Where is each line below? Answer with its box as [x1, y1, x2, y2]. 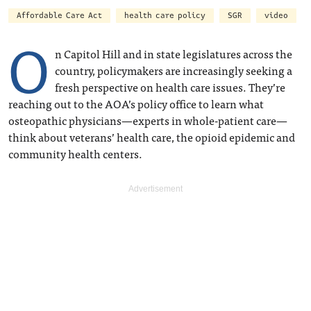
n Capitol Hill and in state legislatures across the [55, 44, 292, 62]
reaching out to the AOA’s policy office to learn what [8, 94, 264, 112]
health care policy [124, 9, 205, 22]
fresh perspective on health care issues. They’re [55, 77, 285, 96]
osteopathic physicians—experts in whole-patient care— [8, 110, 287, 129]
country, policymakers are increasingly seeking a [55, 60, 292, 79]
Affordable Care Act [17, 9, 102, 22]
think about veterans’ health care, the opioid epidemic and [8, 127, 295, 146]
